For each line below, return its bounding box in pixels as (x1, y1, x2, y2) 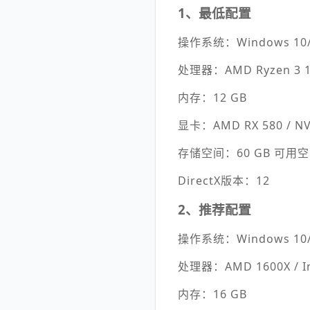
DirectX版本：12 (178, 173, 270, 188)
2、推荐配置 (178, 201, 251, 218)
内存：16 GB (178, 286, 247, 302)
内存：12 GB (178, 90, 247, 105)
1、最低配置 (178, 4, 251, 21)
